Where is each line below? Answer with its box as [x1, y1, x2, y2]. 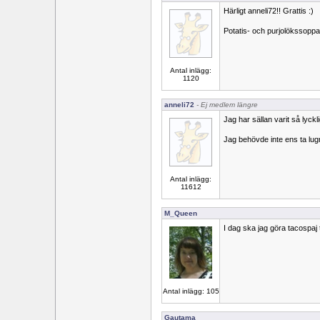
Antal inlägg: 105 [162, 287, 219, 296]
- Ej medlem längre [194, 101, 258, 109]
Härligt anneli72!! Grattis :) [224, 6, 314, 15]
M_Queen [164, 209, 197, 217]
